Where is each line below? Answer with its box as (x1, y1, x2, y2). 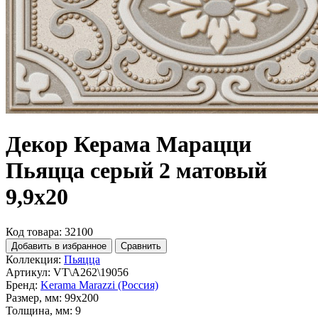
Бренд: (6, 278, 38, 291)
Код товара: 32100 (6, 225, 93, 238)
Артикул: (6, 265, 50, 278)
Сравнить (121, 240, 161, 251)
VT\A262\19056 (53, 265, 128, 278)
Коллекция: (6, 253, 61, 265)
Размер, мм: (6, 291, 62, 304)
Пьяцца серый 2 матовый (6, 158, 267, 184)
